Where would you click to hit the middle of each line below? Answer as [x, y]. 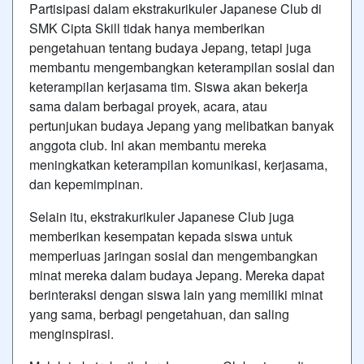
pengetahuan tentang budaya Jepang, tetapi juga [170, 48]
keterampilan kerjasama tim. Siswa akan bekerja [169, 87]
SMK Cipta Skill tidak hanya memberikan [147, 28]
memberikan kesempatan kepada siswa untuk [161, 236]
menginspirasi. [71, 334]
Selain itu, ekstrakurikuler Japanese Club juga [162, 217]
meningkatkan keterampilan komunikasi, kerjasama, [178, 165]
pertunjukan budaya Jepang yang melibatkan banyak [182, 126]
